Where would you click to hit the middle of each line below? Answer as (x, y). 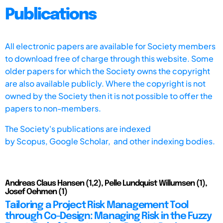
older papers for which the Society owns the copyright (108, 71)
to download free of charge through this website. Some (109, 58)
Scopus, (33, 141)
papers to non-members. (53, 108)
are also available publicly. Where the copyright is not (105, 83)
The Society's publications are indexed (78, 128)
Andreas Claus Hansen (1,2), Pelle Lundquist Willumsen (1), (106, 183)
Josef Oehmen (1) (36, 192)
